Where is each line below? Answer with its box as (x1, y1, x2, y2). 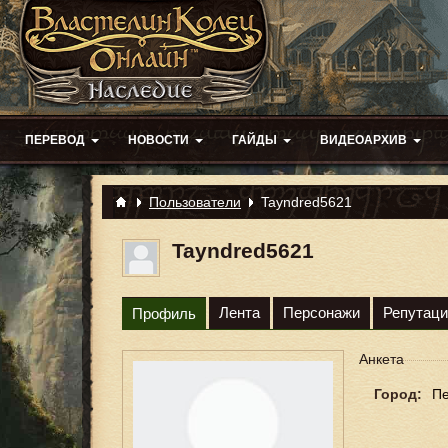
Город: (374, 386, 422, 402)
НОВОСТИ (128, 133, 189, 147)
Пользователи (149, 194, 241, 210)
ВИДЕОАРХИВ (320, 133, 407, 147)
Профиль (132, 305, 196, 322)
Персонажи (283, 304, 360, 321)
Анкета (359, 351, 404, 367)
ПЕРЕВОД (25, 133, 85, 147)
